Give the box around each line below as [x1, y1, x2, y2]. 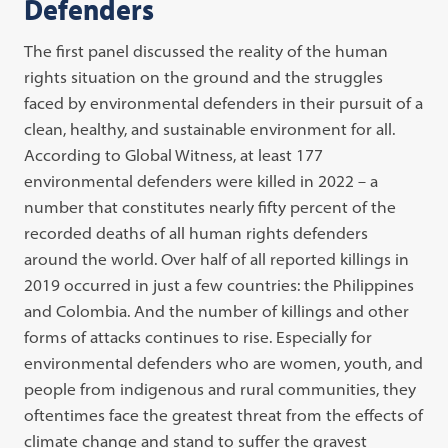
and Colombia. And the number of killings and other [24, 300, 410, 321]
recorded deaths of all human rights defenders [24, 222, 369, 243]
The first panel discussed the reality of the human [24, 40, 389, 61]
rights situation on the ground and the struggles [24, 66, 384, 87]
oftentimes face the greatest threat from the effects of [24, 404, 424, 425]
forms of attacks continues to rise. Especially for [24, 326, 373, 347]
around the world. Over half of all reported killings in [24, 248, 410, 269]
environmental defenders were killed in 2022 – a [24, 170, 379, 191]
